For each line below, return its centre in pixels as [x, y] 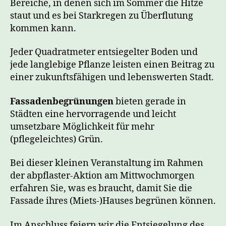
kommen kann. [43, 28]
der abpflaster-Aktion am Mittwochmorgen [102, 176]
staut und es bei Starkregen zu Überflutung [102, 16]
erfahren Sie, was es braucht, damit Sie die [101, 189]
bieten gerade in [150, 101]
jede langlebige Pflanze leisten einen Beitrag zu [112, 65]
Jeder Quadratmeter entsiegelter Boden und [104, 52]
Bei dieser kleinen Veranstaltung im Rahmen [107, 163]
